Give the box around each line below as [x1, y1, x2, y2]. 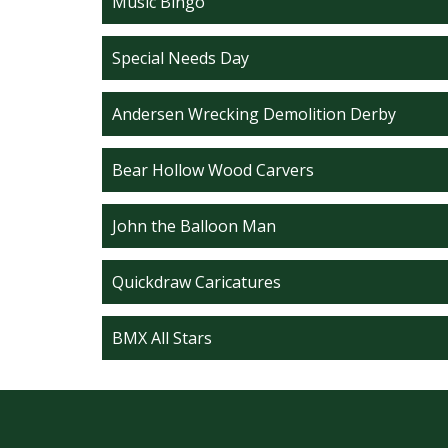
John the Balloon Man [112, 215, 276, 238]
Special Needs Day [112, 47, 249, 70]
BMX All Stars [112, 327, 212, 350]
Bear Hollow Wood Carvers [112, 159, 314, 182]
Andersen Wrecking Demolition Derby [112, 103, 396, 126]
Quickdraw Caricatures [112, 271, 281, 294]
